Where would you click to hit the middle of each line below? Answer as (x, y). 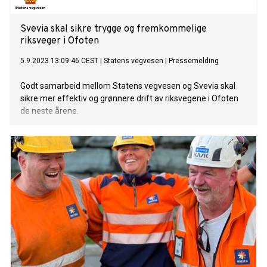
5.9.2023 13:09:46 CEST (59, 61)
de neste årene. (49, 111)
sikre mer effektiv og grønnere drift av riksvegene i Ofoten (129, 99)
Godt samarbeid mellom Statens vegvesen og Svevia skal (128, 86)
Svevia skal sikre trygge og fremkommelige (114, 30)
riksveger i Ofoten (60, 41)
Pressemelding (194, 61)
